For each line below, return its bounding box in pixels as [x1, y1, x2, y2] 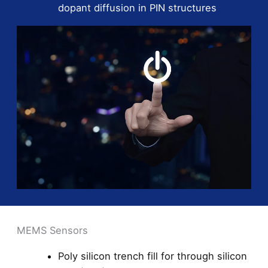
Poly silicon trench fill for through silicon [58, 250, 248, 263]
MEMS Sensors [17, 224, 88, 237]
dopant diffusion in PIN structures [58, 1, 217, 14]
